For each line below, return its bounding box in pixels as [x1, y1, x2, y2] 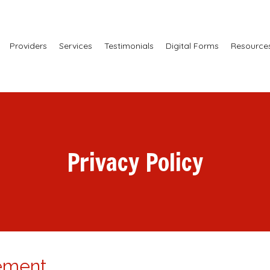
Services [59, 40, 92, 51]
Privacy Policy [67, 144, 203, 179]
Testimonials [104, 40, 154, 51]
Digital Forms [166, 40, 219, 51]
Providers [10, 40, 47, 51]
